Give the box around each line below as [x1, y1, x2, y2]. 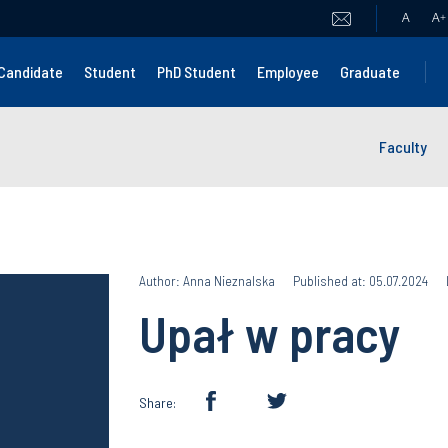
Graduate [340, 62, 401, 81]
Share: [139, 394, 176, 411]
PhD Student [157, 62, 237, 81]
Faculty [379, 137, 427, 156]
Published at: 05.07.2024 [293, 272, 428, 289]
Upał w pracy [139, 303, 400, 363]
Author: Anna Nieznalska [139, 272, 275, 289]
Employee [257, 62, 320, 81]
